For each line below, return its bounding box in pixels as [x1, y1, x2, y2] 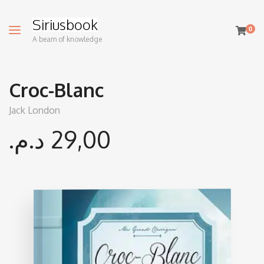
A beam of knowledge [32, 35, 102, 44]
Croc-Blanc [9, 78, 104, 102]
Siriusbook [32, 15, 98, 34]
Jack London [9, 104, 60, 116]
